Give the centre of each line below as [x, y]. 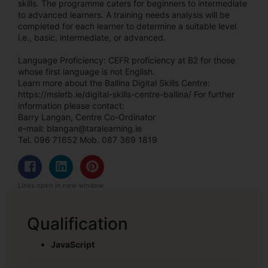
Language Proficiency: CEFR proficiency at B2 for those [127, 60]
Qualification [77, 223]
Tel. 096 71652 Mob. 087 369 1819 [88, 139]
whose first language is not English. [86, 71]
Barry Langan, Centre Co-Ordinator [87, 117]
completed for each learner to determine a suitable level [127, 26]
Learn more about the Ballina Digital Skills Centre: [114, 83]
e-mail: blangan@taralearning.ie [80, 128]
